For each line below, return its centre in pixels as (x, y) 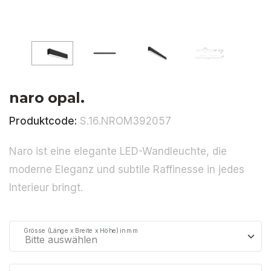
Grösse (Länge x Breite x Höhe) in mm (81, 230)
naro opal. (47, 97)
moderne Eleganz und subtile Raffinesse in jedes (127, 169)
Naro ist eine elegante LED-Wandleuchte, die (118, 151)
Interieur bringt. (46, 187)
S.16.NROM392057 (126, 121)
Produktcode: (44, 121)
